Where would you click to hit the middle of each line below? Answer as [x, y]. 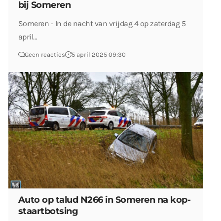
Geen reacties [45, 54]
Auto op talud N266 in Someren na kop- [105, 200]
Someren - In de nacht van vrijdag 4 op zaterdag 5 [102, 23]
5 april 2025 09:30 [99, 54]
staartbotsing [48, 211]
